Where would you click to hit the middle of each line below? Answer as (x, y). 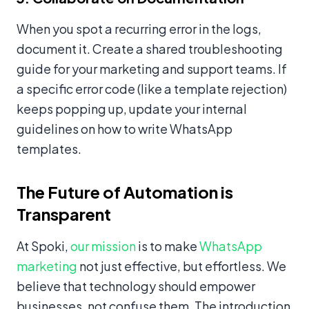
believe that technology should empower (136, 286)
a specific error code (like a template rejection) (152, 89)
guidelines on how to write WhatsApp (124, 129)
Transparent (64, 214)
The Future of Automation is (125, 192)
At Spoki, (43, 246)
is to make (168, 246)
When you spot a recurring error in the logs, (139, 29)
